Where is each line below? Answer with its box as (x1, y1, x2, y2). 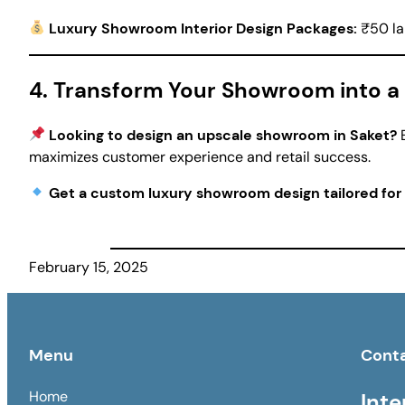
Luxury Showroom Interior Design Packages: (49, 18, 358, 38)
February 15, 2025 (29, 257, 148, 277)
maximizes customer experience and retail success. (29, 146, 371, 166)
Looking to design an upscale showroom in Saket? (49, 125, 398, 145)
